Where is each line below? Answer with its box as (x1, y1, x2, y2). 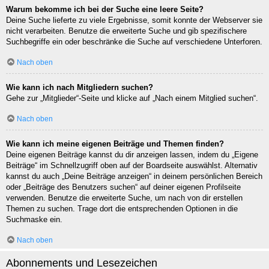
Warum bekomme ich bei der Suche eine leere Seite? (6, 5, 204, 14)
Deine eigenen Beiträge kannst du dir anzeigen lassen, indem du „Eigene (6, 150, 258, 160)
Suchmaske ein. (6, 215, 62, 225)
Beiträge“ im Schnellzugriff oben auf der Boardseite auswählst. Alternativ (6, 161, 258, 171)
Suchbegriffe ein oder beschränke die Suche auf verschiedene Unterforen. (6, 37, 262, 47)
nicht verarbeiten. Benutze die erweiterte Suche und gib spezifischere (6, 26, 247, 36)
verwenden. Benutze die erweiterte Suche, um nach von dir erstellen (6, 193, 243, 203)
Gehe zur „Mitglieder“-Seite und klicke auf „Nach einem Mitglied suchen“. (6, 94, 258, 103)
